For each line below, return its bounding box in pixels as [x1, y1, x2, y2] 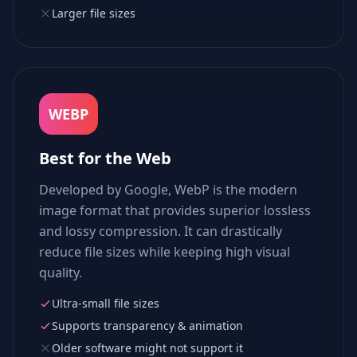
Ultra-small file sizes [52, 296, 159, 311]
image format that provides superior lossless [39, 202, 311, 219]
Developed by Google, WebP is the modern [39, 181, 297, 198]
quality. [39, 264, 82, 281]
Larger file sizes [52, 6, 135, 21]
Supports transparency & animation [52, 318, 243, 333]
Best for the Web [39, 147, 171, 169]
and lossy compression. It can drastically [39, 222, 282, 240]
